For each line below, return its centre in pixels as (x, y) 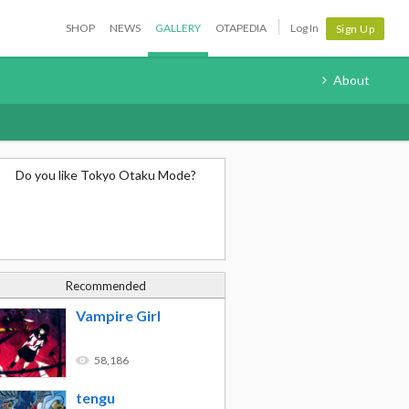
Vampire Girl (118, 315)
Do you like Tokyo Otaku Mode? (106, 175)
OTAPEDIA (241, 28)
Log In (304, 28)
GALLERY (178, 28)
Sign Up (355, 28)
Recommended (106, 286)
